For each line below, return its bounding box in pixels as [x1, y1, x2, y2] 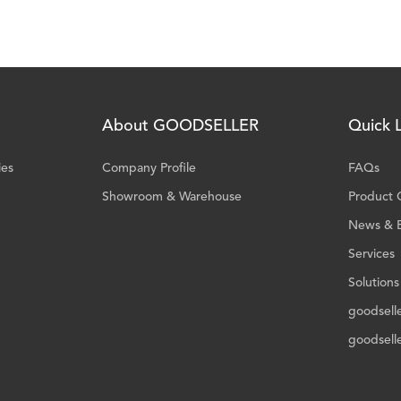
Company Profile [102, 162, 196, 175]
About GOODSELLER [102, 118, 259, 134]
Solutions [347, 277, 399, 289]
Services [347, 248, 395, 260]
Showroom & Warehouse [102, 191, 242, 203]
